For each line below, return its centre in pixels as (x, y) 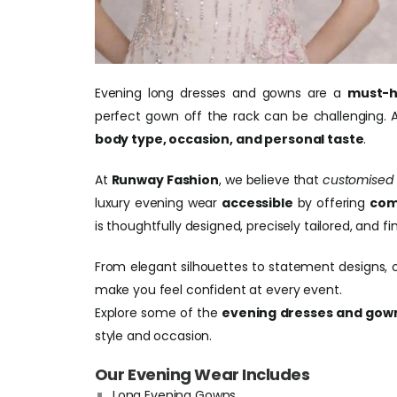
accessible (257, 203)
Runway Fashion (165, 180)
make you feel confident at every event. (218, 290)
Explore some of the (158, 313)
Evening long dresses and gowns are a (221, 93)
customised (358, 180)
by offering (331, 203)
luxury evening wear (158, 203)
